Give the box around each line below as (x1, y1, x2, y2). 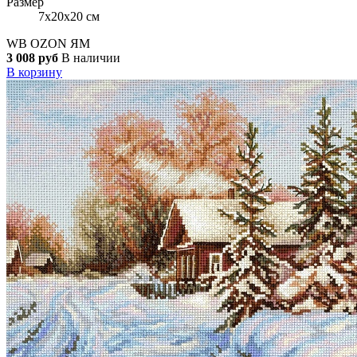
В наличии (61, 50, 120, 65)
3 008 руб (6, 50, 58, 65)
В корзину (6, 65, 62, 79)
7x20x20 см (38, 9, 100, 23)
